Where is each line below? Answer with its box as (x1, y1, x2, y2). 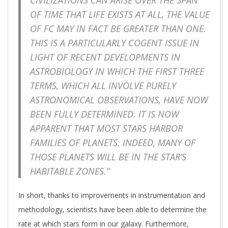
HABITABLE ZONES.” (30, 165, 109, 178)
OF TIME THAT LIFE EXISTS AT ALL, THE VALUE (30, 8, 210, 21)
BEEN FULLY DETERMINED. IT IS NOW (30, 108, 179, 121)
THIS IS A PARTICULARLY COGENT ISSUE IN (30, 37, 199, 49)
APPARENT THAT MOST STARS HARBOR (30, 122, 183, 135)
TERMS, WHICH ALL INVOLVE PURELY (30, 79, 176, 92)
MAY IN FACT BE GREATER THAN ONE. (54, 22, 206, 35)
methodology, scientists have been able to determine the (18, 204, 207, 214)
